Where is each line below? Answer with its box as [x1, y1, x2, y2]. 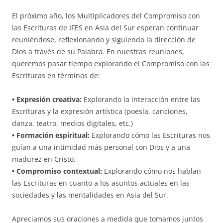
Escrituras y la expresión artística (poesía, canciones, [12, 106, 188, 116]
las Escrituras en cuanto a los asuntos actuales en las [12, 178, 190, 188]
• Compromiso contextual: [12, 166, 102, 176]
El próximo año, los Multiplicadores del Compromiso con [12, 10, 200, 20]
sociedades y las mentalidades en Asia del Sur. [12, 190, 168, 200]
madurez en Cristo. [12, 154, 76, 164]
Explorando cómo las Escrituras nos [90, 130, 210, 140]
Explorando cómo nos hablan [102, 166, 201, 176]
